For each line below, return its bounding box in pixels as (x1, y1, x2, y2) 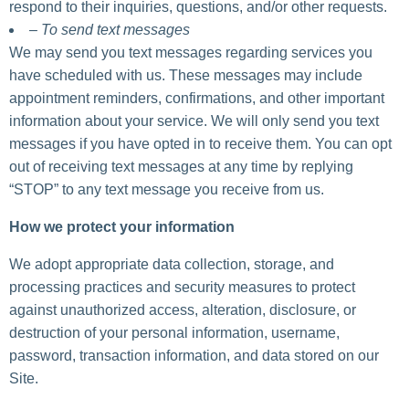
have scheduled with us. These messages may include (9, 68, 362, 84)
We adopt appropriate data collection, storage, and (9, 257, 334, 273)
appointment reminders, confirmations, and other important (9, 90, 384, 107)
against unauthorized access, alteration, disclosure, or (9, 302, 356, 319)
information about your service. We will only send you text (9, 113, 379, 130)
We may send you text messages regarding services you (9, 45, 372, 61)
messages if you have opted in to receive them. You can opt (9, 136, 392, 152)
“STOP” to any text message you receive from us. (9, 182, 324, 198)
